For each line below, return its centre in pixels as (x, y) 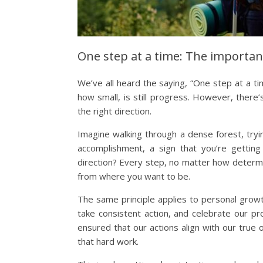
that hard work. (108, 241)
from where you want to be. (134, 176)
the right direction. (114, 111)
